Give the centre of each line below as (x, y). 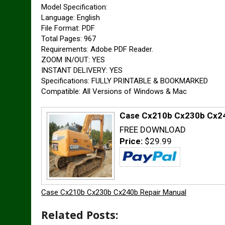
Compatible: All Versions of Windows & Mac (114, 91)
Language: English (71, 18)
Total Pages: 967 (69, 39)
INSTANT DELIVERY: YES (82, 70)
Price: (132, 141)
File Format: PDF (68, 28)
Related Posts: (80, 215)
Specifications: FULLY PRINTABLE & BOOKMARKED (125, 81)
